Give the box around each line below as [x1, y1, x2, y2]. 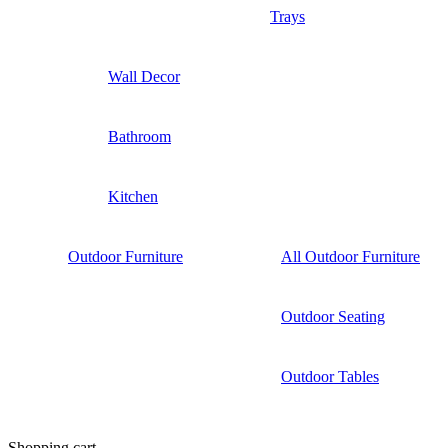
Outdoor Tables [281, 367, 379, 385]
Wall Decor [108, 67, 180, 85]
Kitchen [108, 187, 158, 205]
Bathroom [108, 127, 171, 145]
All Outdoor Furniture [281, 247, 420, 265]
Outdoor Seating [281, 307, 385, 325]
